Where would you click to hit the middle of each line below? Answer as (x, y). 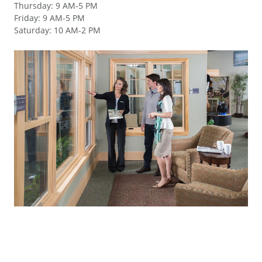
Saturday (32, 30)
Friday (26, 18)
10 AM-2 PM (77, 30)
